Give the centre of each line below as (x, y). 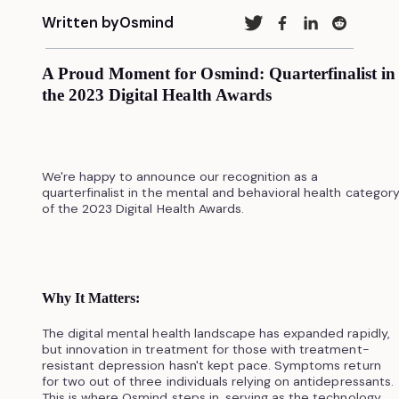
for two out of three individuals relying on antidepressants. (217, 381)
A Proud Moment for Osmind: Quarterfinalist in (219, 73)
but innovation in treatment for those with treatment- (205, 349)
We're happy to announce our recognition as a (180, 176)
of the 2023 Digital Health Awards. (142, 208)
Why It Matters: (91, 297)
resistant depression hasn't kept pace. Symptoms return (211, 365)
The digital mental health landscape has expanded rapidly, (216, 333)
